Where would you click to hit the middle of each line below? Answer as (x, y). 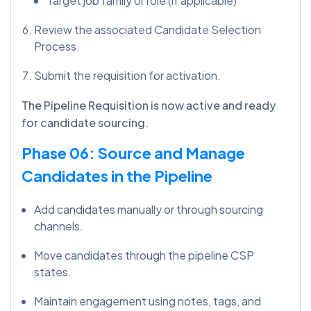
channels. (59, 226)
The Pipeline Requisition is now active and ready (149, 105)
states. (53, 271)
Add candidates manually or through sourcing (149, 209)
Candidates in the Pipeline (117, 175)
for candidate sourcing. (85, 122)
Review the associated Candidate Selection (148, 29)
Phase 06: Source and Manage (133, 152)
